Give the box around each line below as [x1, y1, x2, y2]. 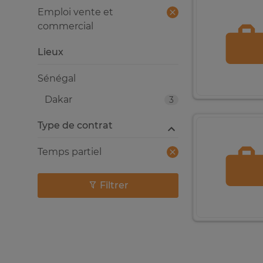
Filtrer [99, 180, 129, 191]
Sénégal [38, 73, 76, 84]
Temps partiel [38, 146, 102, 157]
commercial [38, 21, 93, 32]
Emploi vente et [38, 6, 113, 18]
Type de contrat [38, 120, 113, 131]
